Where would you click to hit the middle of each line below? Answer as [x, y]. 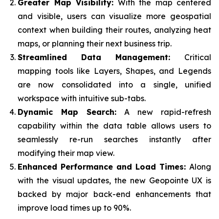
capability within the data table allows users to [114, 126]
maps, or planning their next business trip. [95, 44]
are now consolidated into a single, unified [114, 85]
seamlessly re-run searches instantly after [114, 139]
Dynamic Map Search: [67, 112]
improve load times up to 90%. [74, 208]
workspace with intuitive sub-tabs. [82, 98]
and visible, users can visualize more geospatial [114, 16]
